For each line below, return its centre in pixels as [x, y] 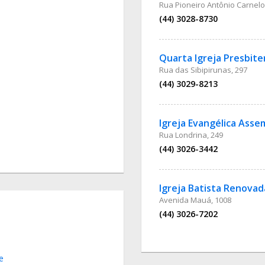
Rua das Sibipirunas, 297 [203, 70]
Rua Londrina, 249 [191, 135]
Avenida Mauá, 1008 [195, 200]
